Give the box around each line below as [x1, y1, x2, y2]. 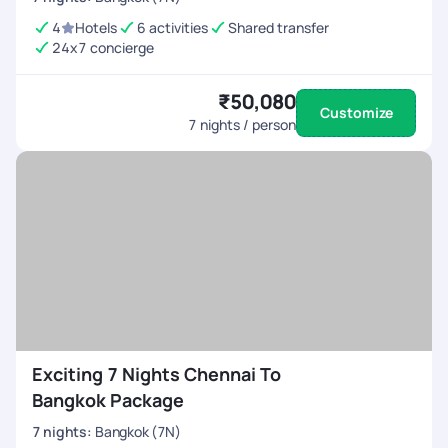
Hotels [75, 18, 117, 37]
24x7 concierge [52, 38, 154, 57]
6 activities [137, 18, 208, 37]
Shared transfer [228, 18, 329, 37]
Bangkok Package [32, 388, 184, 412]
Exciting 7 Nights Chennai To [32, 362, 281, 386]
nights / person [197, 115, 296, 134]
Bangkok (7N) [95, 422, 181, 441]
